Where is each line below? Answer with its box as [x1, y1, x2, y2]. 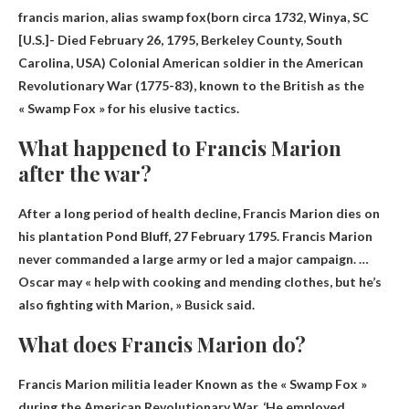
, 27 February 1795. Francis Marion [168, 227, 372, 244]
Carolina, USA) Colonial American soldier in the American [18, 54, 363, 70]
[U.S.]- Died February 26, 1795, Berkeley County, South [18, 31, 342, 47]
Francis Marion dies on [243, 204, 380, 221]
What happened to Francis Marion [18, 133, 341, 162]
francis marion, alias [18, 8, 142, 25]
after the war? [18, 159, 152, 187]
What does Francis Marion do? [18, 330, 306, 358]
